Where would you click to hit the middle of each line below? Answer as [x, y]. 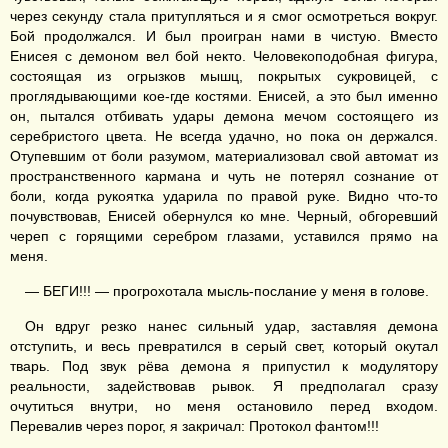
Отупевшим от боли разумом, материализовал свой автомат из [224, 156]
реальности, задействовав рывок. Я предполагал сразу [224, 386]
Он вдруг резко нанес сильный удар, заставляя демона [231, 326]
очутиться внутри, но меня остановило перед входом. [224, 406]
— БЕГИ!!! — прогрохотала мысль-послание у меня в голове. [227, 291]
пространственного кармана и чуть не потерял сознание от [224, 176]
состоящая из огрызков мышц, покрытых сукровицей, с [224, 76]
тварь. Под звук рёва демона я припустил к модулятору [224, 366]
